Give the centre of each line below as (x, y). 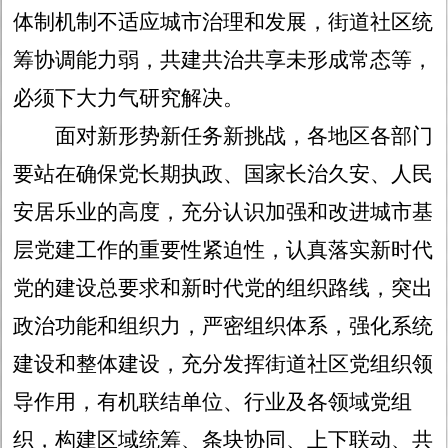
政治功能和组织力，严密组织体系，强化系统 (223, 326)
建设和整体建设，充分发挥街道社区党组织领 (223, 364)
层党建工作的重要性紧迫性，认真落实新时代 (223, 250)
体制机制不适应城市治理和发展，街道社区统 (223, 22)
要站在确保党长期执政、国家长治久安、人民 (223, 174)
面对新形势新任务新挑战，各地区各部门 (223, 136)
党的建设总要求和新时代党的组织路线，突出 (223, 288)
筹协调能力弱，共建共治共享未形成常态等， (223, 60)
